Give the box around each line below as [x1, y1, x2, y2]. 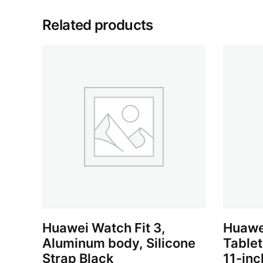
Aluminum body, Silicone [42, 235, 196, 251]
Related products [42, 16, 153, 34]
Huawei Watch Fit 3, [42, 220, 166, 235]
